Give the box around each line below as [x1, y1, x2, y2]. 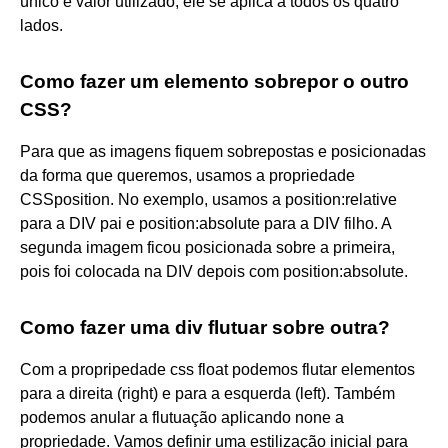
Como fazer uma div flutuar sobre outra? [20, 316, 390, 338]
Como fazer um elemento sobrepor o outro [20, 70, 409, 92]
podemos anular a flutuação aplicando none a [20, 408, 344, 426]
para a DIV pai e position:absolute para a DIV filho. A [20, 214, 391, 232]
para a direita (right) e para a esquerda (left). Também [20, 384, 395, 402]
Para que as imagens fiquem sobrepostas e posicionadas [20, 142, 426, 160]
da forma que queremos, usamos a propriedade [20, 166, 355, 184]
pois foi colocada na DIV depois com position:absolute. [20, 262, 408, 280]
